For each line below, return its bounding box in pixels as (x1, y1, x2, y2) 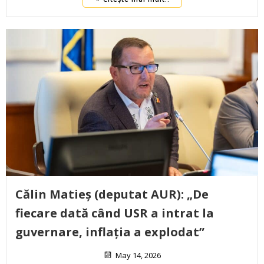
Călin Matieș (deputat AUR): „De (15, 186, 209, 203)
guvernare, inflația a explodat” (15, 224, 204, 240)
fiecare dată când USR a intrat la (15, 205, 214, 222)
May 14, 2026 (115, 250, 161, 261)
